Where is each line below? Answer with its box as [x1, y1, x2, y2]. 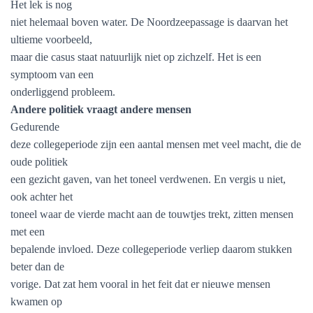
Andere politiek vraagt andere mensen [10, 103, 191, 115]
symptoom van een [10, 68, 94, 80]
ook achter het [10, 191, 73, 203]
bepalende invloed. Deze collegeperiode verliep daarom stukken [10, 243, 292, 255]
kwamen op [10, 296, 62, 307]
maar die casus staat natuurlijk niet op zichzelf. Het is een [10, 51, 261, 63]
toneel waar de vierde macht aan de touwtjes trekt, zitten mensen [10, 208, 293, 220]
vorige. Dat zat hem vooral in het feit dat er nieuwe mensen [10, 278, 270, 290]
